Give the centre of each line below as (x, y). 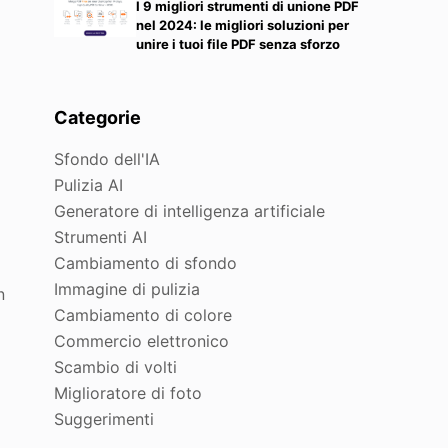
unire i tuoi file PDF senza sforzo (237, 43)
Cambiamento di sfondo (146, 263)
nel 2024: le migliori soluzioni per (242, 24)
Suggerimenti (104, 419)
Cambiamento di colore (143, 315)
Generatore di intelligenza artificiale (190, 211)
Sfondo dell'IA (107, 159)
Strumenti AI (101, 237)
